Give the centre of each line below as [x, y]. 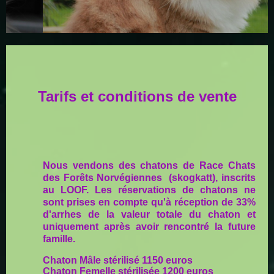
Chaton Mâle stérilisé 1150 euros [118, 261]
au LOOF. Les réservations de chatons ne [149, 190]
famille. [59, 239]
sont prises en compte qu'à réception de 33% [149, 202]
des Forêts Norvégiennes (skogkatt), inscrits [149, 178]
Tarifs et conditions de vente [137, 96]
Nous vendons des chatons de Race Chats [149, 166]
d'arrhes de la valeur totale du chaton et [149, 215]
